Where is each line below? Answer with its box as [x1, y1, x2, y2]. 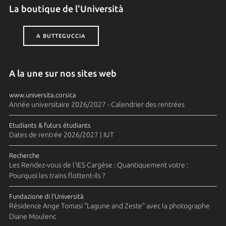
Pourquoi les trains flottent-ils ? [9, 171, 105, 180]
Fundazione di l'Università [9, 192, 84, 200]
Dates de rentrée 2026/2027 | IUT [9, 130, 114, 139]
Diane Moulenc [9, 212, 56, 220]
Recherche [9, 151, 39, 159]
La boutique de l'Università [9, 3, 124, 14]
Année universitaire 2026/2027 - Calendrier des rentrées [9, 100, 185, 108]
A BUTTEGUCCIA [36, 32, 86, 39]
